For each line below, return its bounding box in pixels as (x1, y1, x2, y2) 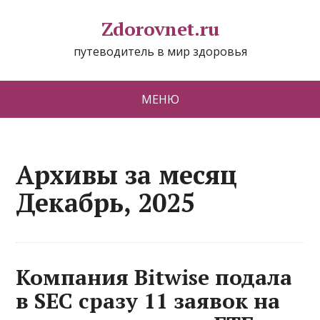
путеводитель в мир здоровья (73, 44, 247, 59)
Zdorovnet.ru (101, 16, 219, 41)
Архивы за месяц (16, 158, 238, 191)
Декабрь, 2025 (16, 186, 196, 219)
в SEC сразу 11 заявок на (16, 286, 281, 315)
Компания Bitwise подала (16, 263, 293, 291)
